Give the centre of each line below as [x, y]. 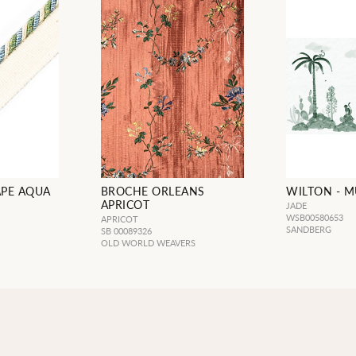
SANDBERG [309, 230]
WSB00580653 [315, 218]
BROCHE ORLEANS [153, 191]
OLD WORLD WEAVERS [148, 243]
